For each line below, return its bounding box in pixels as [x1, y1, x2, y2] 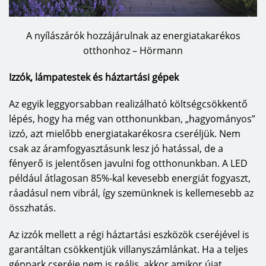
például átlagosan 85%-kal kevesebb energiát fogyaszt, [9, 172, 251, 185]
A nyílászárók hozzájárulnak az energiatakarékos [26, 29, 240, 43]
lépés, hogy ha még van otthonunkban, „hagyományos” [9, 112, 255, 126]
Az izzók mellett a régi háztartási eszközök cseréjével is [9, 228, 249, 242]
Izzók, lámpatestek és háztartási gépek [9, 71, 179, 84]
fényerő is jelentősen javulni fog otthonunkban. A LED [9, 157, 248, 170]
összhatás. [9, 201, 56, 215]
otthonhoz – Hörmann [83, 44, 183, 58]
